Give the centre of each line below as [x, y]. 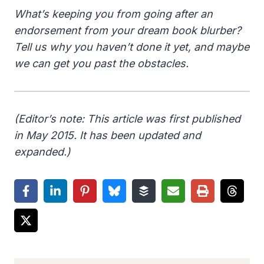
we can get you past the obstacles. [103, 63]
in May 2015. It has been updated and [108, 135]
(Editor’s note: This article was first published [127, 118]
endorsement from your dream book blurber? [128, 30]
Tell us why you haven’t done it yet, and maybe [132, 47]
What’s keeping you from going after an [113, 14]
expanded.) [42, 151]
